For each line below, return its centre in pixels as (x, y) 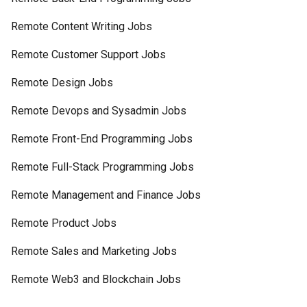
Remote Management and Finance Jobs (106, 195)
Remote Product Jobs (64, 223)
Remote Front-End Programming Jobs (102, 139)
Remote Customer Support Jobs (88, 54)
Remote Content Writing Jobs (82, 26)
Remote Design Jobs (62, 83)
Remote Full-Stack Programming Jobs (102, 167)
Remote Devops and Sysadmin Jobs (99, 111)
